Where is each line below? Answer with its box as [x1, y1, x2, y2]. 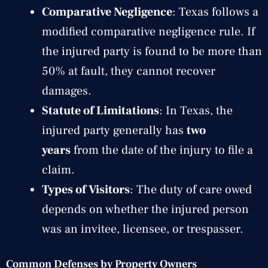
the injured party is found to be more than [42, 43, 262, 59]
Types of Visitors [42, 181, 130, 197]
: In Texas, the [159, 102, 233, 118]
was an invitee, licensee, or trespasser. [42, 221, 243, 237]
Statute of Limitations [42, 102, 159, 118]
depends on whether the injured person [42, 201, 249, 217]
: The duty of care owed [130, 181, 252, 197]
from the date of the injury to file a [71, 142, 253, 158]
